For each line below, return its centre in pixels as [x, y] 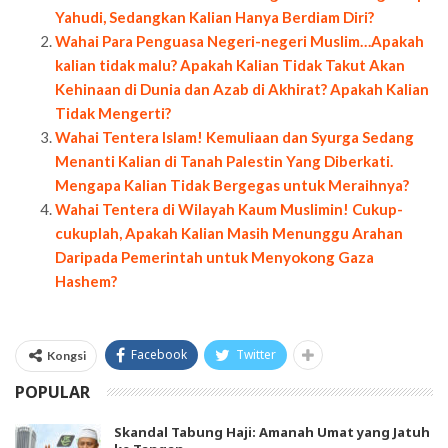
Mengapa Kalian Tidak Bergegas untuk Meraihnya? [232, 184]
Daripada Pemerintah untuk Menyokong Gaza [214, 256]
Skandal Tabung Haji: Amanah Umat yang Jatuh [272, 431]
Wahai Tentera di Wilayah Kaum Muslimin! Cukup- [229, 208]
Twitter [256, 354]
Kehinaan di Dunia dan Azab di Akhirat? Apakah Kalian [242, 88]
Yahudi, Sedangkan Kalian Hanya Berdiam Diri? [214, 16]
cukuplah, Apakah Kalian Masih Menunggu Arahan [229, 232]
